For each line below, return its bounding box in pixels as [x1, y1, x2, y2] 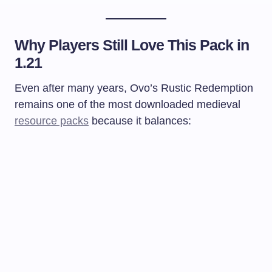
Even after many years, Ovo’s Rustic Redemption [15, 81, 253, 94]
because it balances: [89, 114, 191, 127]
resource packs [15, 114, 89, 127]
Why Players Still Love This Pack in [15, 36, 250, 53]
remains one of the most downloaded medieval [15, 98, 240, 110]
